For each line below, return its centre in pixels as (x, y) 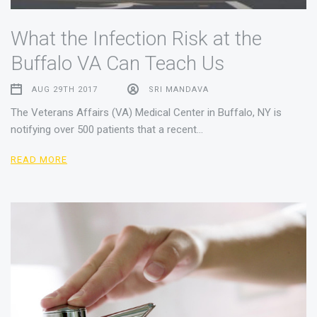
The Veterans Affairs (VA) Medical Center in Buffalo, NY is (146, 112)
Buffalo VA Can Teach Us (117, 63)
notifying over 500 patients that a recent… (107, 129)
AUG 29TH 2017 (65, 89)
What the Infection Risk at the (136, 38)
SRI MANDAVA (178, 89)
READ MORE (39, 159)
